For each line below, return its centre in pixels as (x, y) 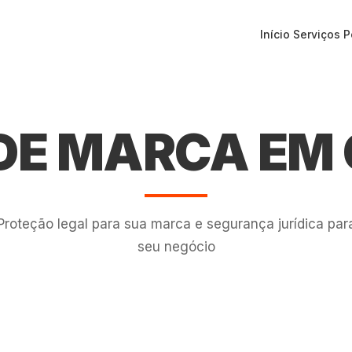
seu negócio (176, 247)
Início (275, 34)
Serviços (317, 34)
